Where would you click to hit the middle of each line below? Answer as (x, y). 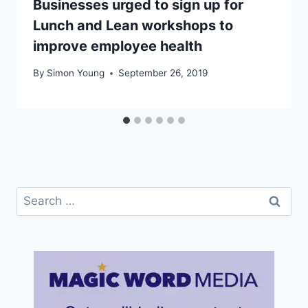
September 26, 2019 (163, 73)
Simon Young (76, 73)
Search (35, 195)
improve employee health (118, 46)
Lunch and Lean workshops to (133, 26)
